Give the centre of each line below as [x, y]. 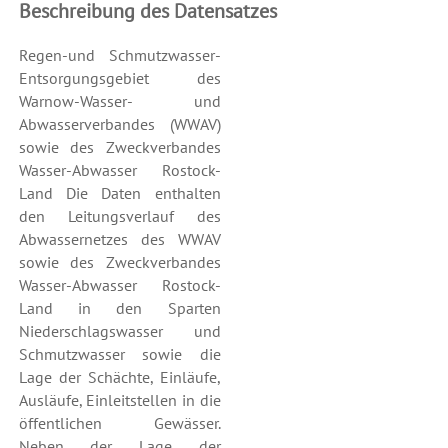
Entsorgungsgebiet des [119, 78]
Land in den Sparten [119, 308]
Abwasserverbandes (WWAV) [119, 124]
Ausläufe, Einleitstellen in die [119, 400]
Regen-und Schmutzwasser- [119, 55]
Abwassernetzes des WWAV [119, 239]
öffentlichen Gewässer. [119, 423]
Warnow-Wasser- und [119, 101]
